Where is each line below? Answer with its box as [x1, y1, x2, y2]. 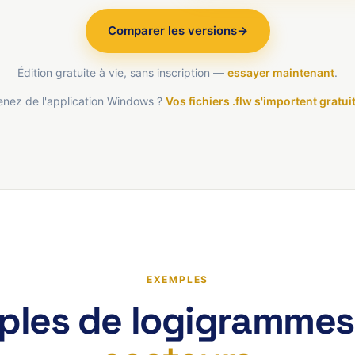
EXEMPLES [146, 273, 209, 285]
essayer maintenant [227, 66, 334, 79]
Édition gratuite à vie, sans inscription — [17, 66, 227, 79]
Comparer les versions [107, 23, 237, 38]
